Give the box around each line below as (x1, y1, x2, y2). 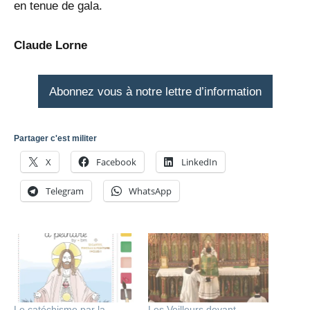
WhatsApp (129, 185, 172, 198)
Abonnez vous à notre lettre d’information (48, 84, 262, 98)
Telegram (46, 185, 84, 198)
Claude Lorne (14, 38, 87, 52)
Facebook (96, 156, 136, 169)
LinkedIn (181, 156, 217, 169)
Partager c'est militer (14, 134, 97, 144)
